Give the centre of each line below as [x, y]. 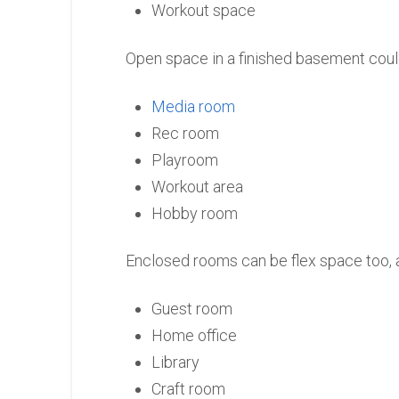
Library [176, 362]
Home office [195, 335]
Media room [194, 106]
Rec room [186, 133]
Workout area [198, 186]
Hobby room [195, 213]
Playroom [185, 159]
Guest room [192, 308]
